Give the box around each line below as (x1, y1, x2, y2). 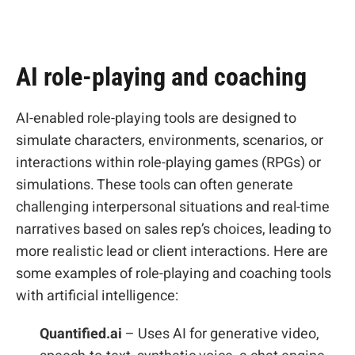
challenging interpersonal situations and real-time (16, 197, 330, 218)
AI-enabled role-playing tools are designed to (16, 108, 296, 129)
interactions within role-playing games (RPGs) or (16, 152, 321, 174)
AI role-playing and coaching (16, 62, 307, 92)
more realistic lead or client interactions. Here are (16, 241, 328, 262)
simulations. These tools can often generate (16, 174, 293, 196)
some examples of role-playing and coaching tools (16, 263, 331, 284)
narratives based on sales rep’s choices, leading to (16, 219, 331, 240)
